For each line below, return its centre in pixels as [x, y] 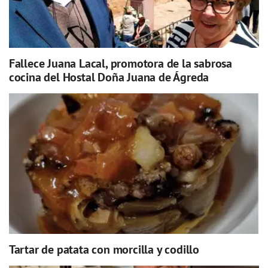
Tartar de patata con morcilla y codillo [104, 250]
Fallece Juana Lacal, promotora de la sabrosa [120, 64]
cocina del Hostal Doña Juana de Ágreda [109, 77]
